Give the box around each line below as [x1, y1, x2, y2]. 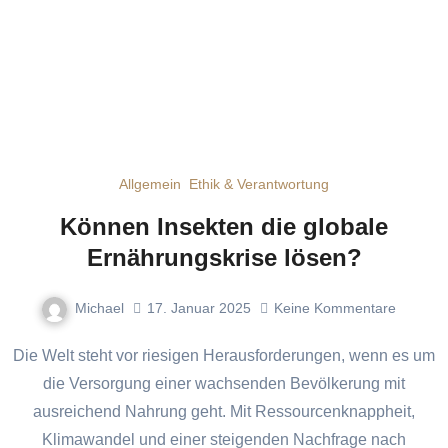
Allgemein [119, 175, 181, 192]
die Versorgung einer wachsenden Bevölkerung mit [43, 374, 405, 392]
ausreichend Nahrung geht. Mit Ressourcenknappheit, [33, 402, 415, 420]
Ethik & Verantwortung [189, 175, 329, 192]
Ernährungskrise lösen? [86, 243, 362, 271]
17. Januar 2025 [146, 300, 251, 317]
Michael [74, 299, 124, 316]
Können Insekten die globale [60, 212, 388, 240]
